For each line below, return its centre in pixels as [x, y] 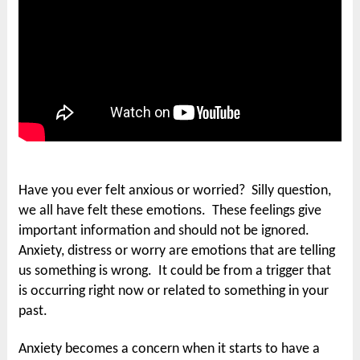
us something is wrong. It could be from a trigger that [175, 271]
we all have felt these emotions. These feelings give [170, 211]
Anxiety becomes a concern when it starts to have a [170, 349]
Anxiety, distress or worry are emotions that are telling [177, 251]
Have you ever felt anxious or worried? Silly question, [175, 191]
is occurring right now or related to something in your [174, 291]
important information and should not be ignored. [166, 231]
